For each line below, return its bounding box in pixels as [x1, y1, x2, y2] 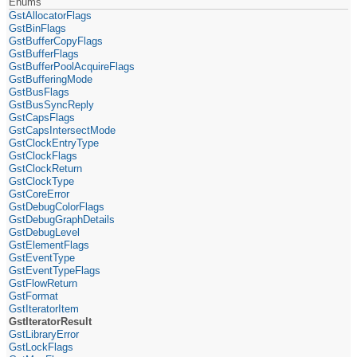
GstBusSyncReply [9, 98, 95, 111]
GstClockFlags [9, 149, 78, 162]
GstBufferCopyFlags [9, 34, 104, 47]
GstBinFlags [9, 22, 67, 34]
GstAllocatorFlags [9, 9, 92, 22]
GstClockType [9, 175, 75, 187]
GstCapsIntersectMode [9, 124, 116, 136]
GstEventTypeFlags [9, 264, 101, 277]
